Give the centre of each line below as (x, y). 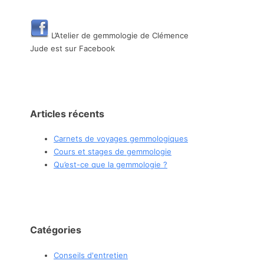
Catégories (56, 230)
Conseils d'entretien (91, 255)
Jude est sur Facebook (72, 48)
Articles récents (67, 113)
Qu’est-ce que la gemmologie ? (110, 165)
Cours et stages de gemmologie (113, 152)
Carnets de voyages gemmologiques (121, 139)
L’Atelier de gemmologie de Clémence (119, 35)
